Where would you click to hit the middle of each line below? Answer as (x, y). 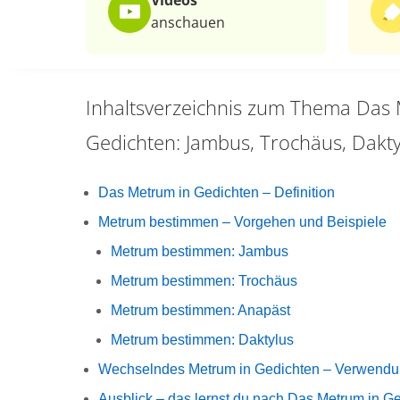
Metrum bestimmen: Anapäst (200, 310)
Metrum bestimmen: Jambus (200, 251)
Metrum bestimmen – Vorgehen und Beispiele (242, 222)
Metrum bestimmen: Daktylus (202, 340)
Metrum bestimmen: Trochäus (204, 281)
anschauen (188, 22)
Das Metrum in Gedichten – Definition (217, 192)
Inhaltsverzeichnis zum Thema (218, 107)
